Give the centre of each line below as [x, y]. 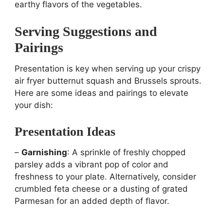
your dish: [34, 105]
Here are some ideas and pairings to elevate [101, 93]
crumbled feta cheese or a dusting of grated [101, 189]
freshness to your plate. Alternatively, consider [105, 177]
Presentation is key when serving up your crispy [108, 69]
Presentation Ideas [65, 132]
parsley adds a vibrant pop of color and [91, 165]
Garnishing [44, 153]
